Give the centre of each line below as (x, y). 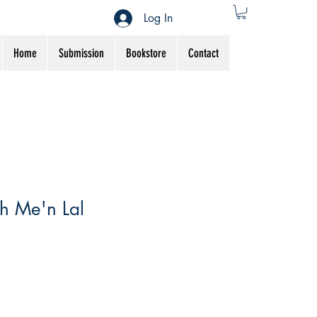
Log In (158, 18)
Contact (203, 53)
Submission (81, 53)
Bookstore (146, 53)
